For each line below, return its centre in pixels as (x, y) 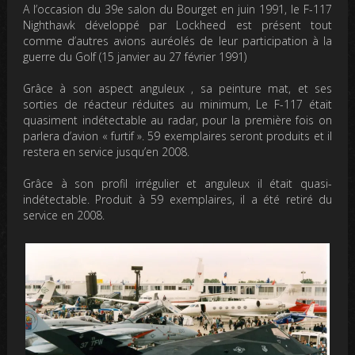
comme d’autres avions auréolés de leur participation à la (177, 40)
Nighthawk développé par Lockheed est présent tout (177, 25)
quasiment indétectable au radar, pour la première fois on (177, 120)
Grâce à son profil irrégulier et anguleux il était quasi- (177, 183)
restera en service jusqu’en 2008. (107, 151)
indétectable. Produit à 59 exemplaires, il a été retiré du (177, 199)
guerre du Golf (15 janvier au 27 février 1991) (135, 56)
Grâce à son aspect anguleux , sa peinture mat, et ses (177, 88)
